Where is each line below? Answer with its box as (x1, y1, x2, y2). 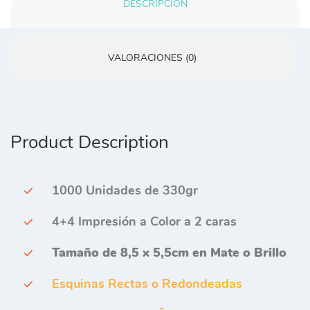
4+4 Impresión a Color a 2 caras (52, 212, 237, 230)
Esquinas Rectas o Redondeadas (52, 275, 242, 292)
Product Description (10, 129, 169, 154)
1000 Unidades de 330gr (52, 181, 198, 199)
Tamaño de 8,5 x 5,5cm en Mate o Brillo (52, 244, 286, 261)
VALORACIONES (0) (108, 51, 197, 64)
